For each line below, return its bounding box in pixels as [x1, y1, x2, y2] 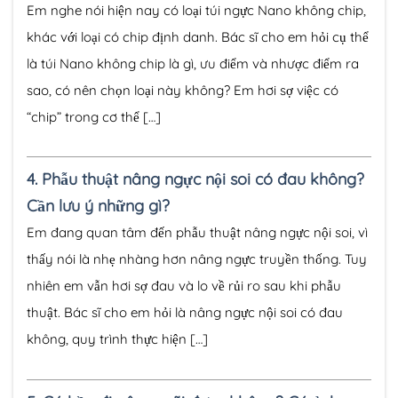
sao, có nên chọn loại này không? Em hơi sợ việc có [27, 81, 338, 99]
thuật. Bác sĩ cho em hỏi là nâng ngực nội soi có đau [27, 304, 343, 322]
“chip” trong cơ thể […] [27, 107, 161, 125]
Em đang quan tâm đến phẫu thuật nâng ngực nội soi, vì [27, 224, 368, 242]
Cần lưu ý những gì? [27, 195, 170, 217]
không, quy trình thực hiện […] [27, 330, 208, 348]
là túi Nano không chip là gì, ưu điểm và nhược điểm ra [27, 54, 359, 72]
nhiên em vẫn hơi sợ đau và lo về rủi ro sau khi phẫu [27, 277, 341, 295]
